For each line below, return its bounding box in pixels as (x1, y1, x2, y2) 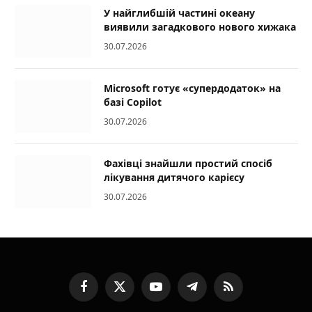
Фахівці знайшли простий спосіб (104, 156, 272, 170)
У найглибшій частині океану (104, 6, 255, 19)
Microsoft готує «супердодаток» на (104, 81, 281, 95)
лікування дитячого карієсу (104, 170, 244, 184)
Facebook (82, 286, 123, 299)
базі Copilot (104, 95, 162, 109)
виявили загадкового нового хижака (104, 19, 296, 33)
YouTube (155, 286, 191, 299)
